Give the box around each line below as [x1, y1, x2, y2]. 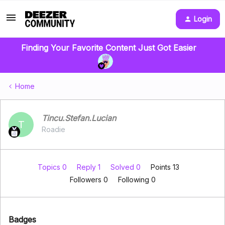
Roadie [42, 125, 65, 134]
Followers [69, 175, 103, 184]
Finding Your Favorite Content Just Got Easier [21, 43, 196, 53]
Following [118, 175, 151, 184]
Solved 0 [110, 163, 143, 171]
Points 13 [151, 163, 179, 171]
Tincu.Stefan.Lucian [42, 113, 116, 123]
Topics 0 [38, 163, 69, 171]
